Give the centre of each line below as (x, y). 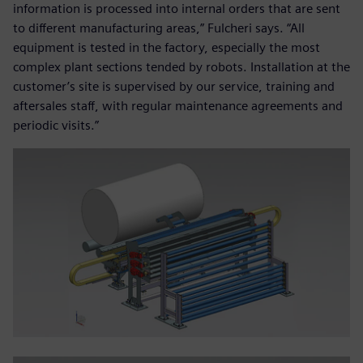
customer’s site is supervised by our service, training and (174, 86)
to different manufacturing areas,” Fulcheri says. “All (159, 28)
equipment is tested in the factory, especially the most (167, 47)
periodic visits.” (56, 125)
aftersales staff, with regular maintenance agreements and (178, 105)
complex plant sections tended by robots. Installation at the (181, 66)
